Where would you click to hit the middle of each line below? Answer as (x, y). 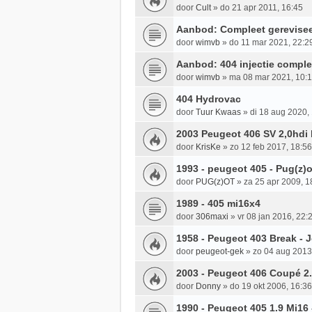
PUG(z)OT (215, 182)
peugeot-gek (220, 252)
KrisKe (208, 147)
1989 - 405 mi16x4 (218, 204)
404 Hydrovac (209, 99)
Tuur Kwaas (218, 112)
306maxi (212, 217)
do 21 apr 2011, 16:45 (262, 8)
